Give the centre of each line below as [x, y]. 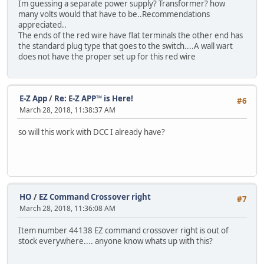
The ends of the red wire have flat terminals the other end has [131, 36]
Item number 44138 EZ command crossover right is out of [123, 230]
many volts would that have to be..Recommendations [114, 14]
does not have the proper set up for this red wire [107, 57]
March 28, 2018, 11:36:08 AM [67, 208]
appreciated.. [42, 25]
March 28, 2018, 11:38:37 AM [67, 110]
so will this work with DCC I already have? [92, 132]
